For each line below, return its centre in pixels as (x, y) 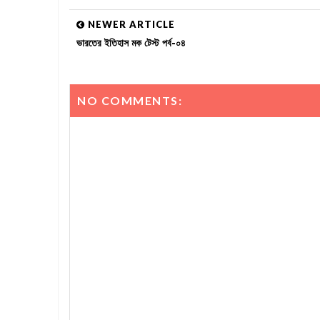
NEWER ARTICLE (130, 24)
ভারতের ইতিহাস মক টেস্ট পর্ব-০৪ (131, 42)
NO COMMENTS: (130, 100)
